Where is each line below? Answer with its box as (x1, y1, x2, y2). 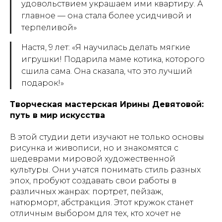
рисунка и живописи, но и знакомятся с (10, 143, 178, 153)
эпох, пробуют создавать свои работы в (10, 176, 176, 186)
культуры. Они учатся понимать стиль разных (10, 165, 201, 175)
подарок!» (21, 78, 64, 88)
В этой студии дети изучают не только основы (10, 132, 204, 142)
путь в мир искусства (10, 111, 105, 120)
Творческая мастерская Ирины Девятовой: (10, 100, 204, 110)
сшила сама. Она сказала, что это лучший (21, 66, 192, 76)
